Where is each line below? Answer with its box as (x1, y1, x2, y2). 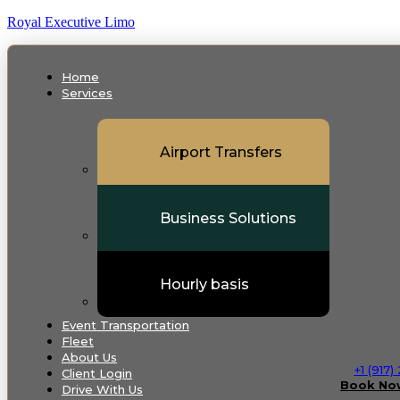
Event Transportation (62, 318, 189, 332)
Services (62, 86, 112, 100)
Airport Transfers (160, 143, 282, 161)
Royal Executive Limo (7, 14, 135, 29)
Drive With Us (62, 382, 143, 396)
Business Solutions (160, 209, 296, 227)
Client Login (62, 366, 132, 380)
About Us (62, 350, 117, 364)
